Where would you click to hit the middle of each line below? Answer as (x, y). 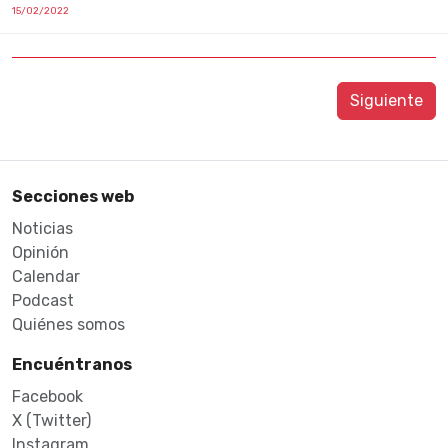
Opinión (40, 252)
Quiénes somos (68, 324)
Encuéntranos (72, 364)
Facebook (47, 396)
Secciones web (73, 196)
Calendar (46, 276)
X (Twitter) (51, 420)
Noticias (42, 228)
